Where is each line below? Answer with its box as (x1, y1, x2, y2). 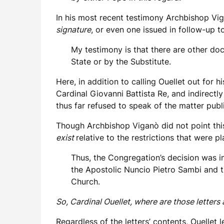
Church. (71, 176, 100, 186)
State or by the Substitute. (71, 56, 171, 66)
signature (56, 24, 91, 34)
